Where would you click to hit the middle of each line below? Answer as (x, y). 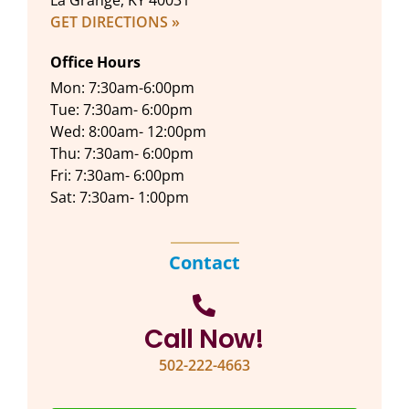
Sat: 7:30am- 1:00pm (120, 198)
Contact (204, 263)
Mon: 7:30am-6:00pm (122, 88)
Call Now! (204, 340)
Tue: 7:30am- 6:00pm (121, 110)
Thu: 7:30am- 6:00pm (122, 154)
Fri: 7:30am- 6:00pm (117, 176)
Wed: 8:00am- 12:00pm (128, 132)
